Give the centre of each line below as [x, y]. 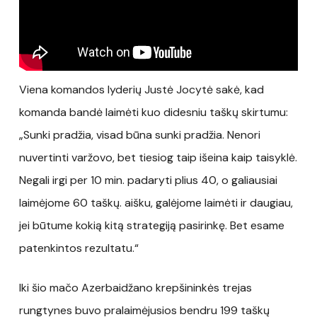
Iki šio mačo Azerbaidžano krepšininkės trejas [135, 287]
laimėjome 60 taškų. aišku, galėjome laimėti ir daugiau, [156, 202]
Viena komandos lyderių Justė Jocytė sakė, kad [141, 89]
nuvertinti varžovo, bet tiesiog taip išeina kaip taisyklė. [158, 157]
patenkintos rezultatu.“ [79, 248]
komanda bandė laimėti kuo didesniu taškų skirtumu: [153, 112]
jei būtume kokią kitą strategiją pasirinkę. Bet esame [151, 225]
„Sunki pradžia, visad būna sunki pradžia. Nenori [139, 134]
